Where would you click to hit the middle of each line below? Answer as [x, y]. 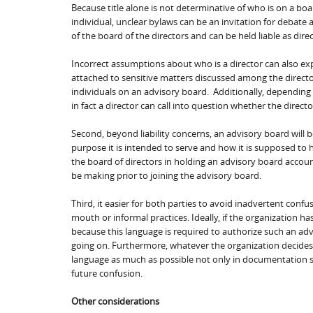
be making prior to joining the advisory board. [166, 175]
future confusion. [107, 273]
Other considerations [115, 301]
